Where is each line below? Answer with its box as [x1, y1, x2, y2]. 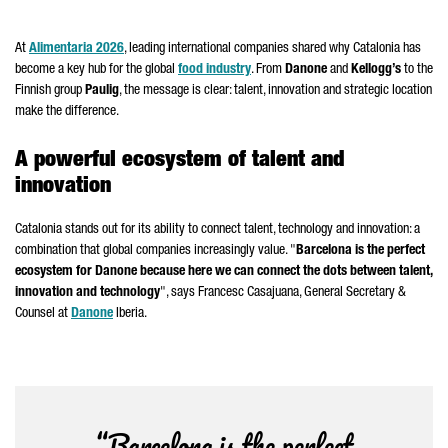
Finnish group [15, 84, 85, 98]
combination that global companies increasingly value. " [15, 244, 296, 258]
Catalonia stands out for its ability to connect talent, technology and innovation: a [15, 223, 420, 237]
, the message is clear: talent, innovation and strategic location [119, 84, 432, 98]
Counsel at [15, 307, 71, 321]
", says [160, 286, 198, 300]
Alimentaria [29, 42, 93, 56]
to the [401, 63, 433, 77]
